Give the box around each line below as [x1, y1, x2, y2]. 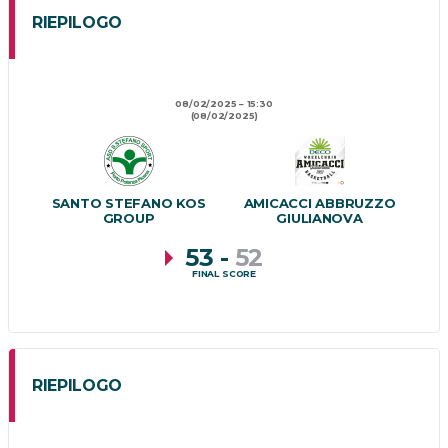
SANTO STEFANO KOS [51, 194, 206, 211]
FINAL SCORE [191, 268, 257, 280]
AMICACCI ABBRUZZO [243, 194, 396, 211]
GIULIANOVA [276, 209, 363, 226]
